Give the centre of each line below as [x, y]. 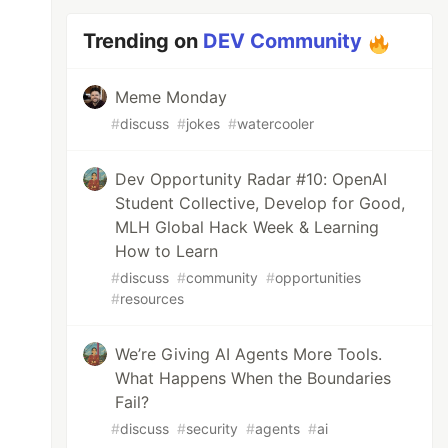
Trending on [143, 41]
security [212, 428]
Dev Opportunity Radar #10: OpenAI [251, 179]
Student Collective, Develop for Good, [260, 203]
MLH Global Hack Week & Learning [247, 227]
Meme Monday [171, 97]
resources [152, 298]
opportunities [318, 277]
